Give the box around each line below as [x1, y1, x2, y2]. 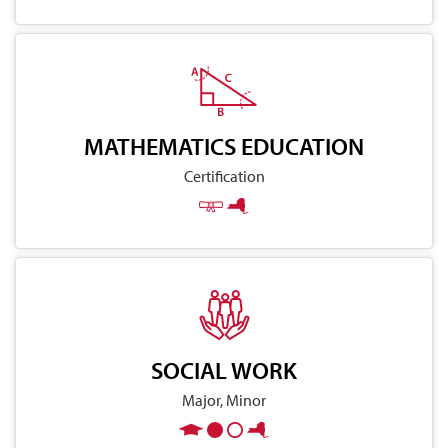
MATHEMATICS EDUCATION [84, 130, 364, 161]
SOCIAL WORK [151, 354, 297, 385]
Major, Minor [182, 389, 266, 410]
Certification [183, 165, 265, 186]
